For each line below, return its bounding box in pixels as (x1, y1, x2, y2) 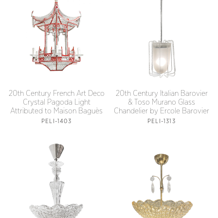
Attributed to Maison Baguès (10, 107, 103, 115)
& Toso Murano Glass (128, 98, 195, 106)
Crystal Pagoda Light (22, 98, 91, 106)
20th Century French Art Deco (8, 90, 105, 97)
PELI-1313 (147, 118, 176, 124)
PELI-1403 (41, 118, 72, 124)
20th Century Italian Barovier (115, 90, 208, 97)
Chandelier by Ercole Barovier (114, 107, 209, 115)
